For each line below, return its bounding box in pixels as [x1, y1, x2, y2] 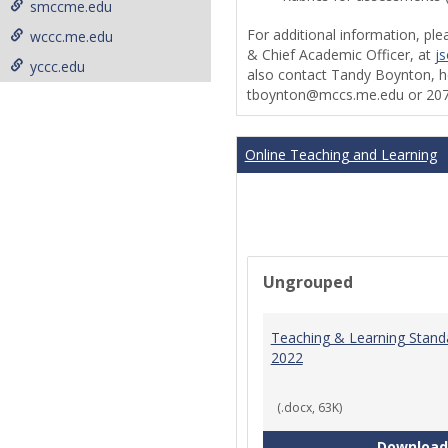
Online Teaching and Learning [244, 145, 437, 165]
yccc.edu [30, 57, 85, 76]
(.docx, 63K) [276, 399, 342, 417]
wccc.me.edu [30, 27, 113, 46]
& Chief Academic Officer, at [246, 45, 435, 65]
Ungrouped [262, 271, 353, 294]
